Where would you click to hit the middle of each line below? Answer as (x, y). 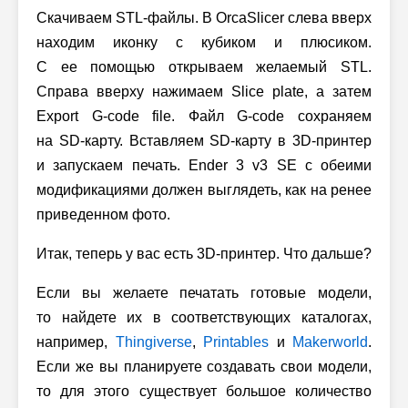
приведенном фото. (103, 214)
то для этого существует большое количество (204, 391)
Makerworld (330, 342)
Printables (236, 342)
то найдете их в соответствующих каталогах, (204, 317)
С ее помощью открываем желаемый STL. (204, 66)
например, (76, 342)
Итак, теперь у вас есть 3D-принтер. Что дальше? (204, 253)
